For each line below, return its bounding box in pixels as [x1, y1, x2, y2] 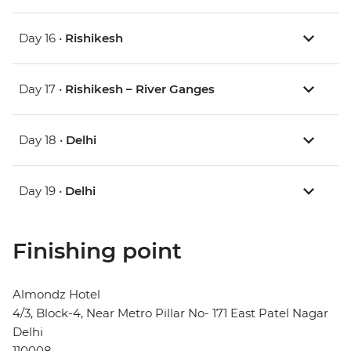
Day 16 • [19, 31, 65, 46]
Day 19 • [19, 183, 65, 199]
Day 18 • [19, 132, 66, 148]
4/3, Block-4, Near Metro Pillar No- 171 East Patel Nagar [13, 306, 328, 321]
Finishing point [13, 237, 182, 265]
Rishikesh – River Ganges [65, 81, 215, 97]
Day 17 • [19, 81, 65, 97]
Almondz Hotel [13, 287, 100, 302]
